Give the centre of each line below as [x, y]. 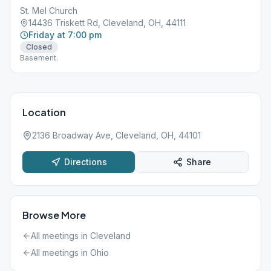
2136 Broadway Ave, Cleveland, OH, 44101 [116, 135]
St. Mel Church [49, 11]
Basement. [39, 58]
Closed [39, 47]
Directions [85, 162]
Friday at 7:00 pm [65, 35]
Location [44, 112]
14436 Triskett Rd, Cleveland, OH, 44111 [107, 23]
